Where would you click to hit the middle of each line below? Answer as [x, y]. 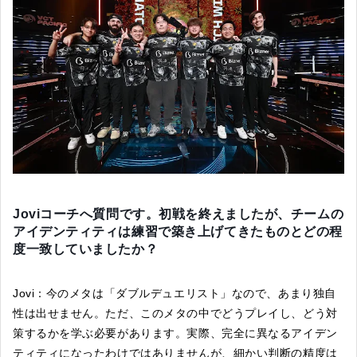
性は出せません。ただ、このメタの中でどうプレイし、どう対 [175, 314]
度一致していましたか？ [86, 249]
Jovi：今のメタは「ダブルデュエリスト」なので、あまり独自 [175, 294]
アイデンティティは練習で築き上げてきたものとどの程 [178, 232]
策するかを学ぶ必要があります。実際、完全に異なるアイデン [175, 333]
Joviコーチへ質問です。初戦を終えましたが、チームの [178, 214]
